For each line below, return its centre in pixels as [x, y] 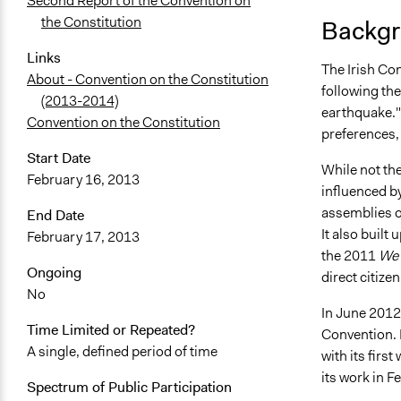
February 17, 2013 [83, 237]
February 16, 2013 [83, 180]
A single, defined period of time [122, 352]
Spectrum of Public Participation [129, 388]
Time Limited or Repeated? [111, 330]
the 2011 [350, 256]
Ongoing [54, 273]
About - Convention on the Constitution [148, 80]
